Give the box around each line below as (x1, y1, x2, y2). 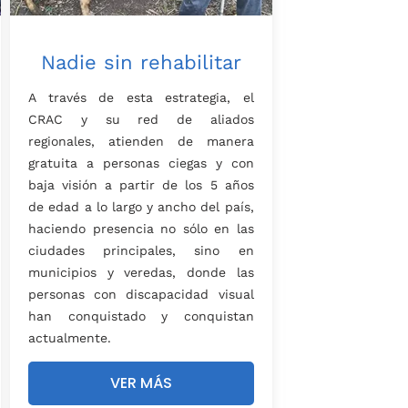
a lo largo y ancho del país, (79, 199, 254, 215)
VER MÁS (109, 372, 172, 394)
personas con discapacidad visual (28, 287, 254, 302)
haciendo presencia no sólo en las (28, 221, 254, 237)
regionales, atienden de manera (28, 134, 254, 149)
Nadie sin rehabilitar (40, 51, 241, 75)
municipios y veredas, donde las (28, 265, 254, 280)
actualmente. (28, 331, 112, 346)
